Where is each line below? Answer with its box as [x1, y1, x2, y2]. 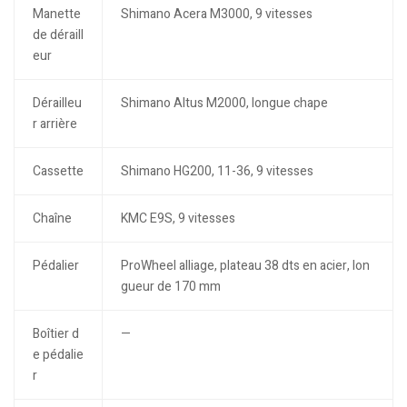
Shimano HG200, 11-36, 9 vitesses [120, 162, 313, 182]
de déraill [32, 25, 84, 45]
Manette [32, 5, 81, 25]
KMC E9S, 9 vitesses [120, 209, 235, 229]
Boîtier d [32, 324, 79, 344]
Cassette [32, 162, 84, 182]
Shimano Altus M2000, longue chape [120, 94, 328, 114]
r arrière [32, 114, 77, 134]
